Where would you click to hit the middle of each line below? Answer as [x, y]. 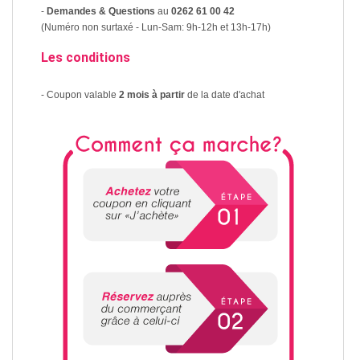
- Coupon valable [79, 95]
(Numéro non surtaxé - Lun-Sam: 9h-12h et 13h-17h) [156, 28]
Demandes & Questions [100, 12]
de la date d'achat [227, 95]
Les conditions [86, 58]
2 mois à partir [152, 95]
